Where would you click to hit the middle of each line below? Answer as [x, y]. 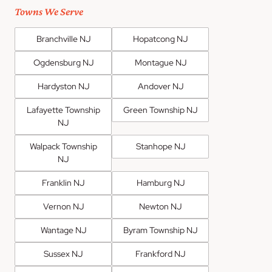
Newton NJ [160, 206]
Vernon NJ [63, 206]
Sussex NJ [63, 253]
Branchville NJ [63, 39]
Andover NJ [160, 86]
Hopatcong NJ [160, 39]
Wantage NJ [63, 230]
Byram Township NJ [160, 230]
